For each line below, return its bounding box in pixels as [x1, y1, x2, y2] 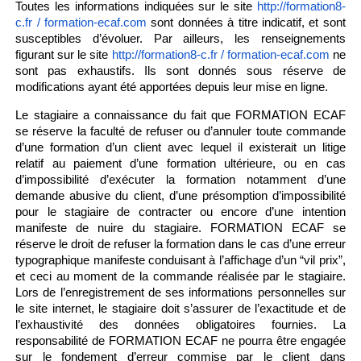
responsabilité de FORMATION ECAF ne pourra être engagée [15, 334, 346, 347]
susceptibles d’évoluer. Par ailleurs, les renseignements [15, 31, 346, 45]
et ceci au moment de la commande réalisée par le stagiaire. [15, 269, 346, 283]
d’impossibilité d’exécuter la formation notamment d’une [15, 172, 346, 186]
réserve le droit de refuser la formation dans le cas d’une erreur [15, 237, 346, 251]
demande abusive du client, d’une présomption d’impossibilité [15, 189, 346, 202]
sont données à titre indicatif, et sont [147, 15, 346, 29]
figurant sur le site [15, 48, 109, 61]
